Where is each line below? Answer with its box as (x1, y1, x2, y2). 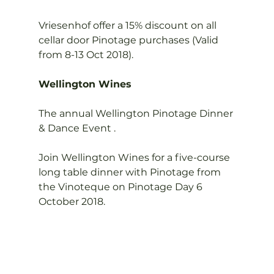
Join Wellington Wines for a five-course (38, 152, 232, 163)
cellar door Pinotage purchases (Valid (38, 34, 221, 46)
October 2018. (38, 196, 105, 207)
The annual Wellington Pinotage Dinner (38, 108, 235, 119)
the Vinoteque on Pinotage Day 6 (38, 181, 205, 193)
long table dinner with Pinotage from (38, 166, 223, 178)
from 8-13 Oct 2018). (38, 49, 133, 61)
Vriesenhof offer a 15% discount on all (38, 20, 219, 31)
